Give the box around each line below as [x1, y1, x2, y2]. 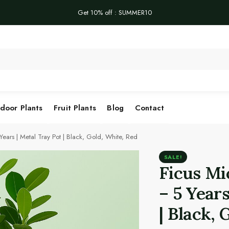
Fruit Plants [54, 102, 96, 114]
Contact [134, 102, 165, 114]
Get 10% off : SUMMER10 [77, 8, 152, 18]
